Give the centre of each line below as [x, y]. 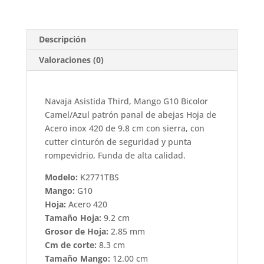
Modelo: [61, 177]
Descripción [62, 39]
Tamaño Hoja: [73, 218]
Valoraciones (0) [71, 60]
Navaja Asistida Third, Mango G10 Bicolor [126, 101]
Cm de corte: [70, 245]
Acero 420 [86, 204]
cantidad [45, 10]
